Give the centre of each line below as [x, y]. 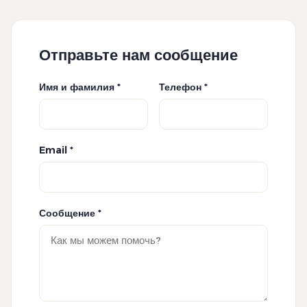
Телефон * [183, 87]
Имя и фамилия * [80, 87]
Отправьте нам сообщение [138, 55]
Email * [56, 150]
